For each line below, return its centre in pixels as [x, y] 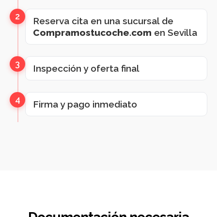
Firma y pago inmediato [85, 104]
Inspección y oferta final [86, 68]
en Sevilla [174, 32]
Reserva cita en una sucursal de [103, 21]
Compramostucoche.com [92, 32]
